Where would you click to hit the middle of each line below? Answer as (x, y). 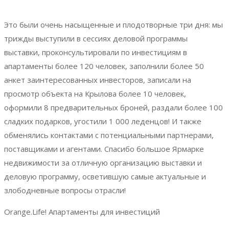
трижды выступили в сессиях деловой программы (96, 38)
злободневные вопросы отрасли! (65, 190)
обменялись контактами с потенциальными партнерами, (109, 135)
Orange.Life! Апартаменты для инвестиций (82, 211)
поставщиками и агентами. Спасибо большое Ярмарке (104, 148)
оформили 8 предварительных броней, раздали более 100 (113, 107)
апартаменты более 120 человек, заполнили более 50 (104, 66)
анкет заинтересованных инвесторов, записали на (98, 79)
